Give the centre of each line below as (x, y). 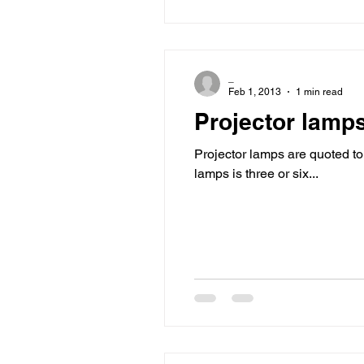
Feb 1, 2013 (255, 91)
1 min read (319, 91)
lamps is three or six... (256, 173)
